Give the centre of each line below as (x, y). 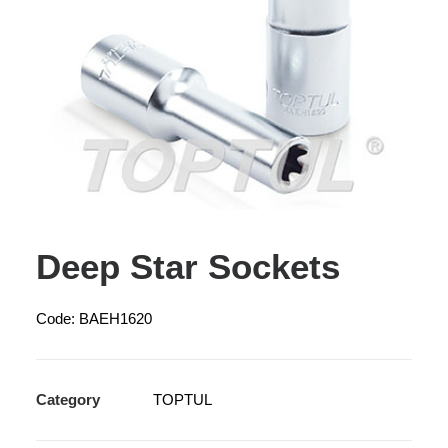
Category (68, 399)
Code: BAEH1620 (94, 318)
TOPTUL (182, 399)
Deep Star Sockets (188, 266)
